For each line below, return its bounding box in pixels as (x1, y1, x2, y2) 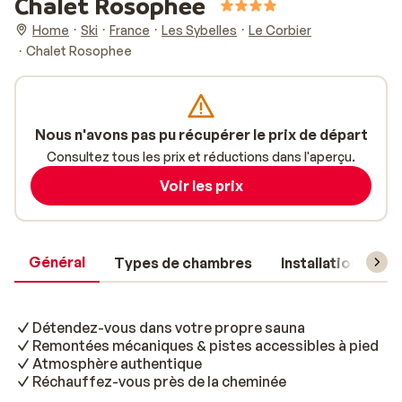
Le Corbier (249, 22, 311, 38)
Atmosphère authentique (32, 354, 202, 372)
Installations (281, 254, 367, 272)
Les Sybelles (162, 22, 237, 38)
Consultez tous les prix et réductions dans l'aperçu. (47, 149, 355, 164)
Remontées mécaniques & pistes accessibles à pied (32, 336, 379, 354)
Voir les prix (159, 177, 243, 195)
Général (29, 253, 85, 271)
